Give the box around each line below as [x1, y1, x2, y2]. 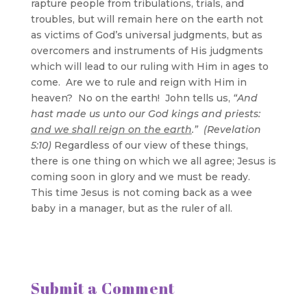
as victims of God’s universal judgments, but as [30, 28, 262, 41]
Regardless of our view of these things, [51, 138, 248, 151]
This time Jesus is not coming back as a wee [30, 186, 252, 199]
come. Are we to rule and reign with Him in [30, 75, 247, 88]
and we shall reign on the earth [30, 123, 192, 136]
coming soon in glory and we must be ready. [30, 170, 253, 183]
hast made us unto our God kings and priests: [30, 107, 260, 120]
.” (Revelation [191, 123, 261, 136]
